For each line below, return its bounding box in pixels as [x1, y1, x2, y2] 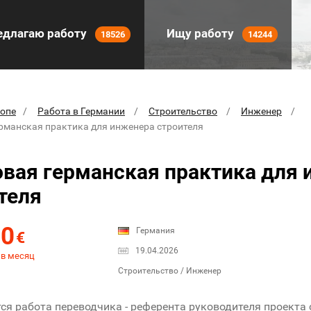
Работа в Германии [37, 106, 125, 117]
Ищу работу [164, 26, 237, 40]
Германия [136, 226, 175, 236]
